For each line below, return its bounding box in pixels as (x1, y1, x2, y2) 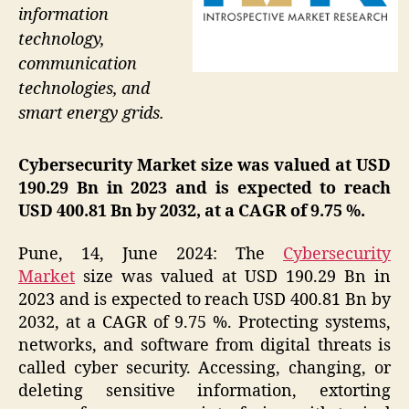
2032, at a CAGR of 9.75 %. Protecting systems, (18, 312, 391, 334)
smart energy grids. (18, 103, 164, 125)
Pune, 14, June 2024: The (18, 244, 283, 266)
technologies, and (18, 79, 150, 100)
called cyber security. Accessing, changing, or (18, 358, 391, 380)
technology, (18, 29, 105, 51)
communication (18, 54, 137, 76)
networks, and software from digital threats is (18, 335, 391, 357)
